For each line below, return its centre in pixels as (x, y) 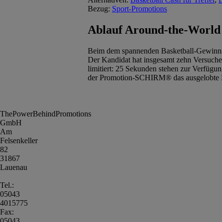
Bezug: (100, 8)
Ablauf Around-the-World (154, 29)
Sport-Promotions (139, 8)
